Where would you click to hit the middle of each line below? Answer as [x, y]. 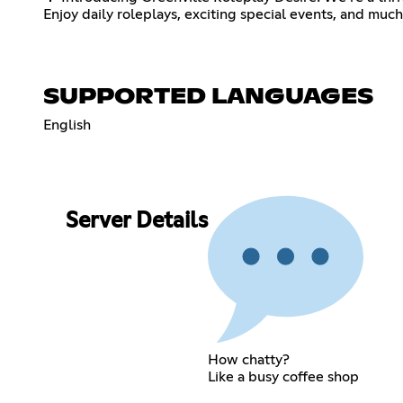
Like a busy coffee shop [283, 376]
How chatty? [248, 359]
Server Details [136, 222]
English [67, 125]
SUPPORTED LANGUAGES [208, 97]
